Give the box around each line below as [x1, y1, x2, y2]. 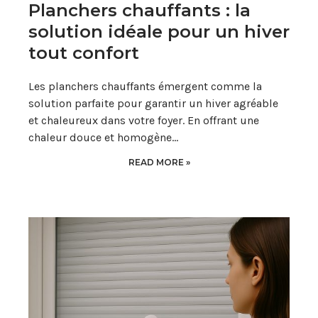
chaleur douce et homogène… [28, 131, 178, 145]
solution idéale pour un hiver [28, 21, 290, 43]
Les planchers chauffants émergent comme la [28, 79, 262, 94]
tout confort [28, 43, 139, 64]
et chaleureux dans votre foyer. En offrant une [28, 114, 259, 128]
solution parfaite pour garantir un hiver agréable [28, 97, 278, 111]
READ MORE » [128, 157, 190, 168]
